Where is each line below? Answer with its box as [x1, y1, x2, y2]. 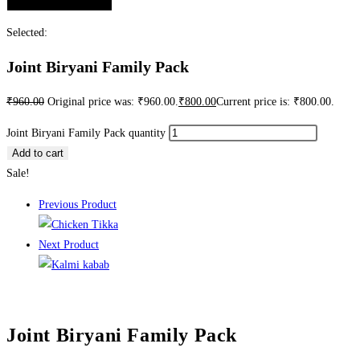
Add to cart [12, 146, 63, 159]
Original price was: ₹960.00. [47, 95, 178, 108]
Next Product [39, 238, 99, 251]
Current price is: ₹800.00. [216, 95, 334, 108]
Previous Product [39, 198, 117, 211]
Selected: [6, 26, 47, 39]
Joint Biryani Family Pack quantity [6, 126, 166, 139]
